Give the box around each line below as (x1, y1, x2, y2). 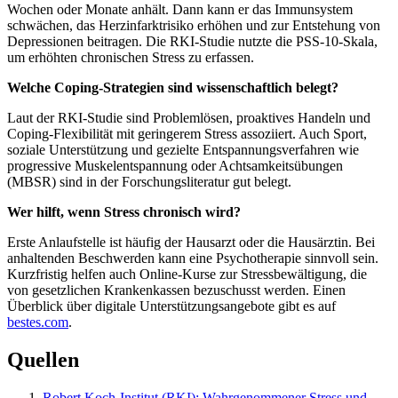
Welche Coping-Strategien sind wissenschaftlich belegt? (7, 79, 338, 95)
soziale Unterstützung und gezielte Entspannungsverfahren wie (7, 141, 359, 157)
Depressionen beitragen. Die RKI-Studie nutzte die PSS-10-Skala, (7, 33, 378, 49)
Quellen (7, 347, 79, 371)
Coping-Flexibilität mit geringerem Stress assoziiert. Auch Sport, (7, 125, 367, 141)
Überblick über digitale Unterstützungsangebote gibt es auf (7, 298, 336, 314)
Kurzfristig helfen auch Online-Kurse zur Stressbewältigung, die (7, 266, 367, 282)
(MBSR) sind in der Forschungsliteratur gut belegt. (7, 173, 291, 189)
